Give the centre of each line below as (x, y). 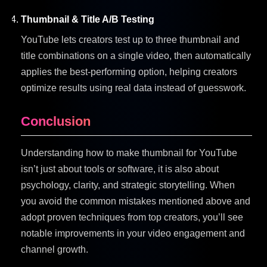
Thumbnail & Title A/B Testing (88, 19)
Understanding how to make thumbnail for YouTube (129, 153)
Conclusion (56, 121)
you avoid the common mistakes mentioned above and (136, 201)
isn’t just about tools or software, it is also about (120, 169)
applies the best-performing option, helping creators (129, 72)
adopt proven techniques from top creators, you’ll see (132, 217)
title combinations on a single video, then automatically (136, 55)
